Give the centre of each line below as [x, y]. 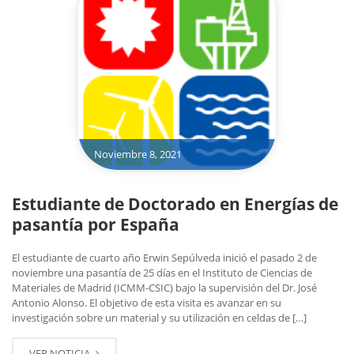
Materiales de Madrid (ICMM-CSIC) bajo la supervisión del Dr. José [164, 287]
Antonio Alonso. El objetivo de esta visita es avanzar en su [147, 302]
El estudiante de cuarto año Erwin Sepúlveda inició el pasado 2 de [164, 257]
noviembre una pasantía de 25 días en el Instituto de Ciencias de [162, 272]
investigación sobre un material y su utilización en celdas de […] [159, 317]
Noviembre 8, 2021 [137, 154]
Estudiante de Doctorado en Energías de [175, 203]
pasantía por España [96, 224]
